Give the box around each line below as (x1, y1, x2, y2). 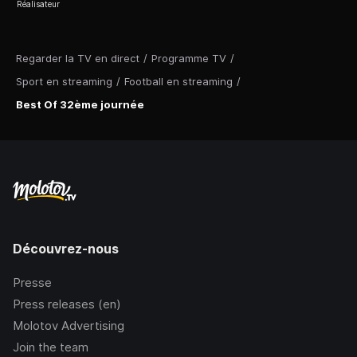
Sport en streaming (16, 74, 112, 88)
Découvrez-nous (13, 241, 119, 257)
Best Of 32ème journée (16, 97, 144, 111)
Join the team (13, 339, 88, 355)
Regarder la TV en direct (16, 51, 139, 65)
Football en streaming (124, 74, 233, 88)
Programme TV (151, 51, 226, 65)
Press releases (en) (13, 296, 121, 312)
